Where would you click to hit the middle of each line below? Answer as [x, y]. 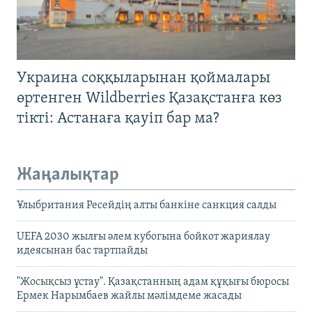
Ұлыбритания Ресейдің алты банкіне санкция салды [147, 206]
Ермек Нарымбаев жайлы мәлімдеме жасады [129, 296]
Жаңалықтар [68, 175]
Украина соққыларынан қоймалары [143, 78]
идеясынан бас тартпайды [82, 251]
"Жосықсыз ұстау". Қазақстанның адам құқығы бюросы [153, 282]
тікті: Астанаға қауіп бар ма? [118, 118]
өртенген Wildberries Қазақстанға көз [149, 98]
